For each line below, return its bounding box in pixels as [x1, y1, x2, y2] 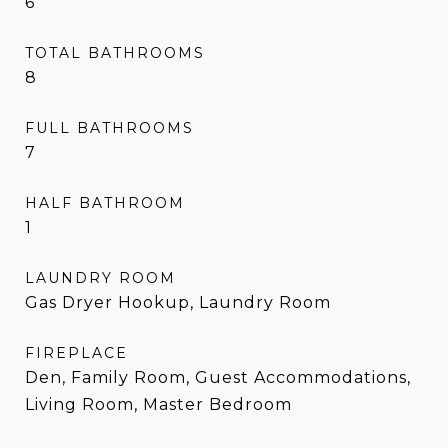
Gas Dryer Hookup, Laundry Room [25, 292, 331, 312]
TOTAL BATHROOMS [25, 43, 205, 62]
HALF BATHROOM [25, 193, 185, 212]
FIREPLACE [25, 343, 128, 362]
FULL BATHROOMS [25, 118, 194, 137]
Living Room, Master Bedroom [25, 394, 292, 414]
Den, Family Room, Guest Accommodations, [25, 367, 411, 387]
